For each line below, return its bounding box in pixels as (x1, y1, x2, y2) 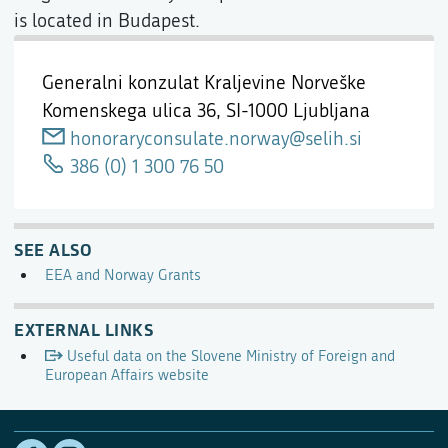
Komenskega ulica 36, (42, 99, 226, 122)
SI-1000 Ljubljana (226, 99, 370, 122)
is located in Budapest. (14, 9, 200, 32)
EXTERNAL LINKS (14, 316, 153, 341)
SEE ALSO (14, 237, 92, 261)
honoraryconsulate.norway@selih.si (69, 127, 362, 150)
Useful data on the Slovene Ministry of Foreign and (67, 346, 396, 365)
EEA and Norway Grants (44, 265, 201, 284)
